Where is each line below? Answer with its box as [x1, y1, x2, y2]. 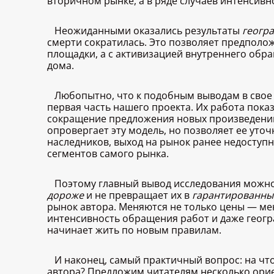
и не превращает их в [84, 188, 192, 202]
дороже [47, 188, 84, 202]
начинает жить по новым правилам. [47, 223, 221, 237]
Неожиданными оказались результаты [54, 24, 242, 38]
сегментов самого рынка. [47, 147, 169, 161]
